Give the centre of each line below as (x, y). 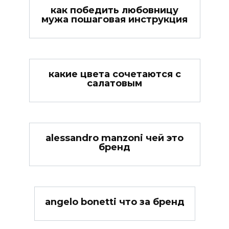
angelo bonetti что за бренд (114, 202)
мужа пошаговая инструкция (114, 19)
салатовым (114, 83)
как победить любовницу (114, 10)
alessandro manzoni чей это (114, 138)
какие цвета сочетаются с (114, 74)
